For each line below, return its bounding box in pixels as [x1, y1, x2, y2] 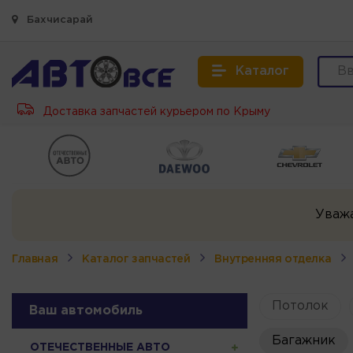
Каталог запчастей [82, 254, 191, 264]
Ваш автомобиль [29, 304, 143, 317]
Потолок [271, 299, 329, 312]
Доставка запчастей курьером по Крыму [40, 107, 270, 117]
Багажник [271, 334, 336, 347]
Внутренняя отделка [214, 254, 332, 264]
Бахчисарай [24, 16, 93, 24]
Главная [12, 254, 58, 264]
